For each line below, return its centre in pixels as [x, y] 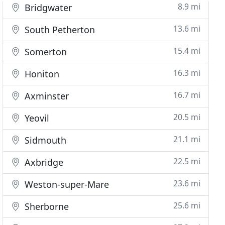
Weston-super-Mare [66, 184]
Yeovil [36, 118]
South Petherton [59, 30]
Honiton [41, 74]
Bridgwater [47, 8]
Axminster [46, 96]
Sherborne [46, 206]
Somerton [45, 52]
